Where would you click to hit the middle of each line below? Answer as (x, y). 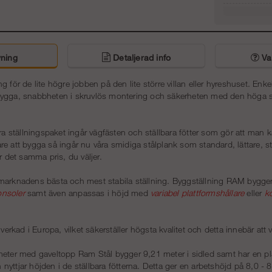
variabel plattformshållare (198, 193)
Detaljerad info (141, 58)
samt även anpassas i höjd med (88, 193)
